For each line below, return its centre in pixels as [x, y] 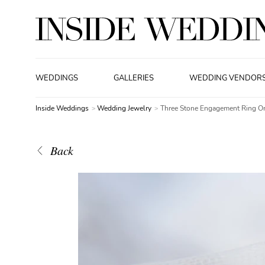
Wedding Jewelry [125, 108]
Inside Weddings [62, 108]
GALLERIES [134, 78]
